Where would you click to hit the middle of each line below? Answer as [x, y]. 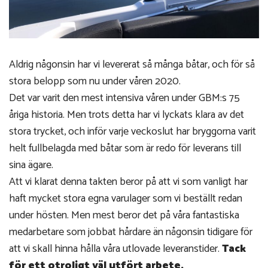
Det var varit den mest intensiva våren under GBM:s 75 [124, 98]
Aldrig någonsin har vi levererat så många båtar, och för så [132, 64]
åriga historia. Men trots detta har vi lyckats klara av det [127, 115]
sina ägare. [31, 165]
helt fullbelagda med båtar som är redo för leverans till [125, 148]
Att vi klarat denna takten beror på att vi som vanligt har [128, 182]
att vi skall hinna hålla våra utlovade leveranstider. [115, 249]
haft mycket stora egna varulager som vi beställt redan [126, 198]
